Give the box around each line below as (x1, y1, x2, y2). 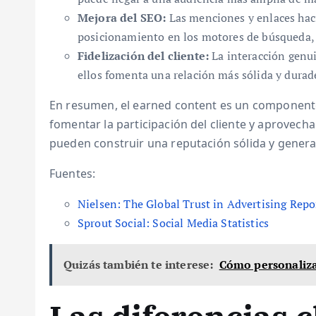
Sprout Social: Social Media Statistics (78, 215, 269, 231)
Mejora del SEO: (78, 10, 166, 25)
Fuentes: (49, 166, 96, 181)
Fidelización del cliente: (78, 48, 209, 63)
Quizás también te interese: (63, 257, 214, 272)
